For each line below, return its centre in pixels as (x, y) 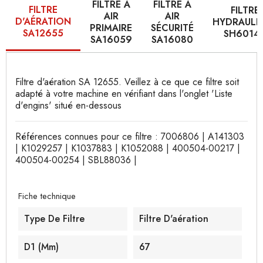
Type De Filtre (54, 219)
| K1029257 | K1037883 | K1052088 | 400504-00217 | (128, 148)
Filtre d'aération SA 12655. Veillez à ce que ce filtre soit (127, 82)
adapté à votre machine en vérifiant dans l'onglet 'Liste (124, 94)
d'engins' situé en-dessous (68, 105)
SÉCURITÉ (172, 28)
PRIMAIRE (111, 28)
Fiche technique (47, 196)
